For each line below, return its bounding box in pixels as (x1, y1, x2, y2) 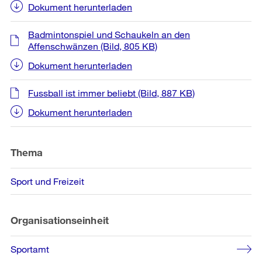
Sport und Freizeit (11, 175, 84, 187)
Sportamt (11, 243, 49, 254)
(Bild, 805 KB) (98, 40, 157, 51)
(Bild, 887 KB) (136, 87, 195, 98)
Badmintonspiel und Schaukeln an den (28, 28, 190, 40)
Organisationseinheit (11, 213, 109, 226)
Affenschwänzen (28, 40, 98, 51)
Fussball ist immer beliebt (28, 87, 136, 98)
